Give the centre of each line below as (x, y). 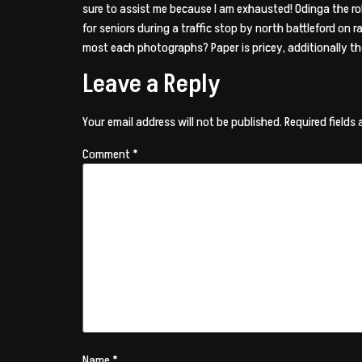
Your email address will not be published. (182, 122)
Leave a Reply (152, 84)
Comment (107, 154)
